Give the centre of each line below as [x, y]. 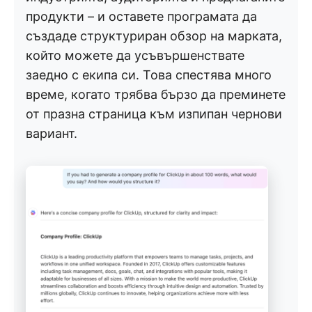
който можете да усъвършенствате [135, 55]
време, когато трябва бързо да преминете [156, 94]
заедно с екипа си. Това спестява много [149, 75]
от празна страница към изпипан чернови [154, 114]
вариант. [52, 133]
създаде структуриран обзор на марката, [154, 36]
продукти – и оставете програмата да [141, 16]
